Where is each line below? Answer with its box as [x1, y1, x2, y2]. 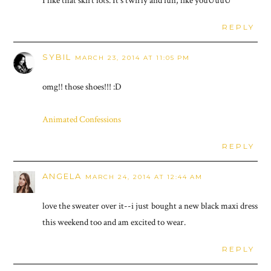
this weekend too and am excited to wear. [42, 216, 186, 228]
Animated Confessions [42, 113, 122, 125]
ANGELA [42, 171, 82, 181]
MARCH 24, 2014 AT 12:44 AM [85, 172, 203, 181]
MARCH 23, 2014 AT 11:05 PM [75, 53, 191, 62]
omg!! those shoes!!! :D [42, 80, 122, 93]
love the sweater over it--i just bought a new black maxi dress [42, 200, 258, 212]
